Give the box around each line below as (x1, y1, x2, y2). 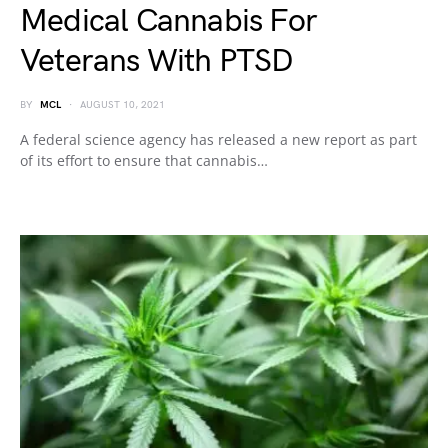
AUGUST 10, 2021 (80, 99, 165, 111)
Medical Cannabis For (20, 2, 317, 41)
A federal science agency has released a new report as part (20, 130, 417, 149)
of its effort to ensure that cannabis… (20, 151, 268, 170)
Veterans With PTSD (20, 42, 294, 81)
